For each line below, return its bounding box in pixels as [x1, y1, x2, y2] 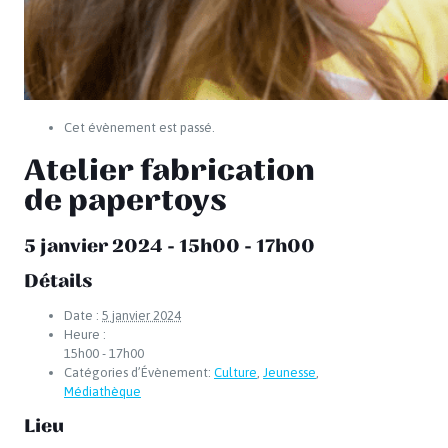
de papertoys [24, 182, 227, 221]
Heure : [64, 326, 106, 342]
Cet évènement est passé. [64, 120, 215, 135]
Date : [64, 307, 99, 323]
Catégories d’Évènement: [64, 364, 211, 380]
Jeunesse [263, 364, 316, 380]
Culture [214, 364, 257, 380]
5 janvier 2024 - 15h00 [24, 233, 240, 258]
